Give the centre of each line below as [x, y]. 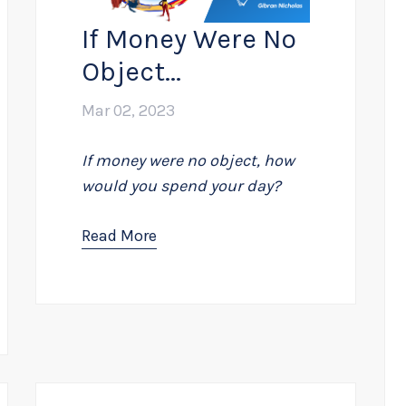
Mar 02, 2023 [129, 110]
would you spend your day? [182, 185]
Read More [120, 235]
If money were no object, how [188, 160]
